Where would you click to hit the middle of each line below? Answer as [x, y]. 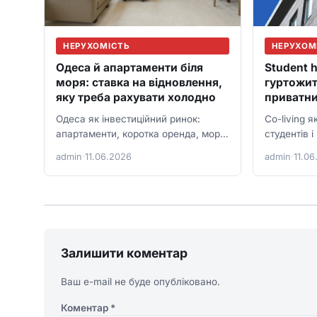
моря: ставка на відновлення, [139, 83]
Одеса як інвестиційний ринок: [128, 119]
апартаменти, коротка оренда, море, [142, 134]
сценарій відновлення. [109, 164]
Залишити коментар [124, 253]
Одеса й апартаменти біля [129, 68]
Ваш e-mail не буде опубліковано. [140, 282]
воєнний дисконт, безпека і [120, 149]
